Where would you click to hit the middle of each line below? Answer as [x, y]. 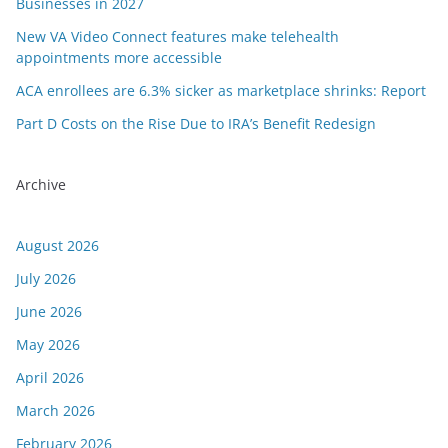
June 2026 [49, 311]
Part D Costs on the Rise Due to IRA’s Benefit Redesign [196, 123]
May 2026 [48, 344]
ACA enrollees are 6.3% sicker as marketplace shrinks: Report [221, 90]
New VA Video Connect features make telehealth [177, 36]
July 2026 [46, 278]
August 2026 [57, 245]
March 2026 [55, 410]
